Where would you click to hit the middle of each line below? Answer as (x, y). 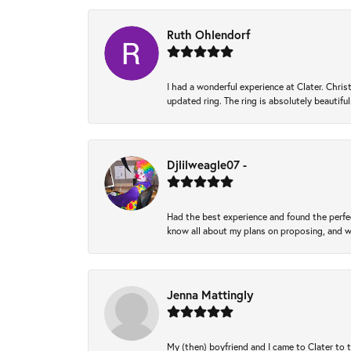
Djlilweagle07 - (207, 165)
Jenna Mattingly (210, 295)
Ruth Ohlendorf (209, 34)
